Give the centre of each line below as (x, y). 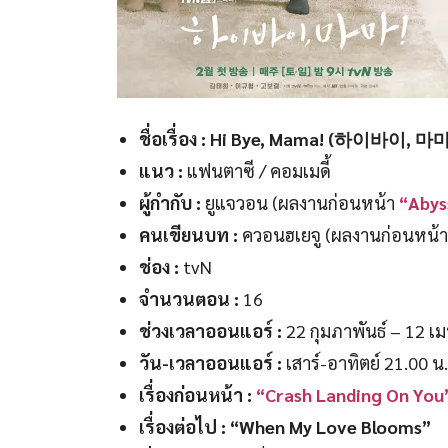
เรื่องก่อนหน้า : (197, 394)
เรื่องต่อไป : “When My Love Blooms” (284, 426)
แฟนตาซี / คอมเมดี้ (258, 170)
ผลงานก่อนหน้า (338, 202)
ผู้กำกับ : (169, 202)
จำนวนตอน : (188, 298)
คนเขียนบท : (188, 234)
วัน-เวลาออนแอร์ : (212, 362)
